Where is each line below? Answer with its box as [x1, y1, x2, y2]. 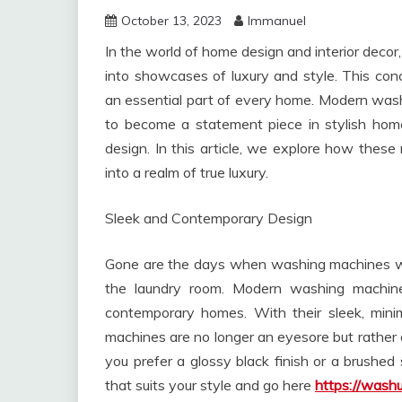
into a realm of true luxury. [105, 163, 268, 181]
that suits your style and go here [105, 376, 315, 394]
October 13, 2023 [121, 13, 222, 29]
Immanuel [248, 13, 306, 29]
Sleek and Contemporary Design [105, 209, 312, 227]
